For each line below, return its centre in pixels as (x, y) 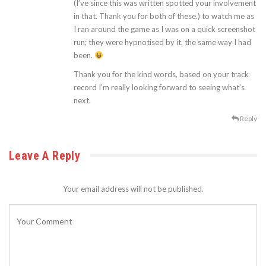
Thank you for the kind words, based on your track (161, 74)
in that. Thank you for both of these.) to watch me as (164, 16)
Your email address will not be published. (133, 189)
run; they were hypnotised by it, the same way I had (163, 42)
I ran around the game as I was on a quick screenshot (165, 29)
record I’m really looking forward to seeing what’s (159, 87)
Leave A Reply (45, 155)
